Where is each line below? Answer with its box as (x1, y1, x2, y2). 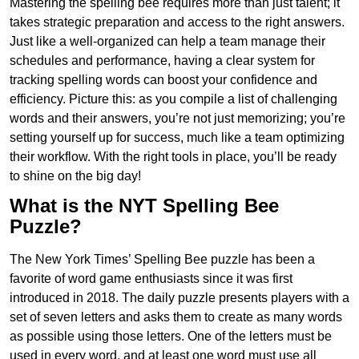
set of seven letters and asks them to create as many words (10, 310, 342, 325)
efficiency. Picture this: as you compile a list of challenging (10, 92, 337, 107)
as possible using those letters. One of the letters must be (10, 329, 332, 344)
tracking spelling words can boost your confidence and (10, 73, 317, 87)
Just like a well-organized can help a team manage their (10, 34, 325, 49)
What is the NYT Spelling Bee (10, 195, 279, 217)
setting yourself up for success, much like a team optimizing (10, 131, 345, 145)
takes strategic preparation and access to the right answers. (10, 15, 345, 30)
